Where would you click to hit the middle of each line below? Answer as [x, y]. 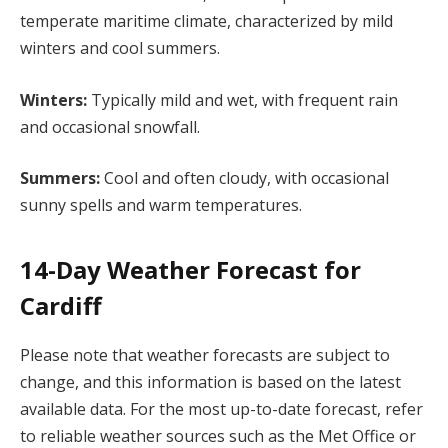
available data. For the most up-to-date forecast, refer [221, 408]
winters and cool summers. [120, 47]
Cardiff [61, 305]
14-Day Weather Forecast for [190, 269]
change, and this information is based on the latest [210, 381]
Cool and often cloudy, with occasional [246, 178]
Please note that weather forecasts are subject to [205, 354]
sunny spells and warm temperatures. [161, 205]
